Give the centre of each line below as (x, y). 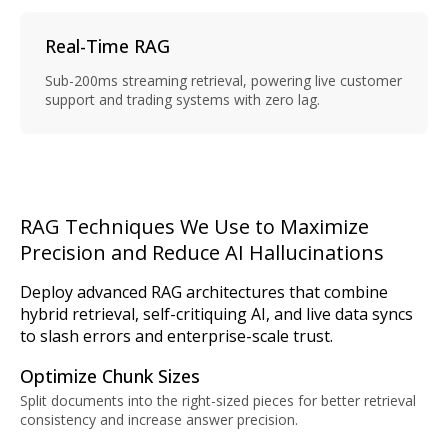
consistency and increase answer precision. (159, 420)
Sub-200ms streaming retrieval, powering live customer (223, 81)
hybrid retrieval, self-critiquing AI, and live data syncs (216, 314)
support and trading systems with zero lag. (182, 100)
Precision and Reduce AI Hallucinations (202, 253)
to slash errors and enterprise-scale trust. (176, 336)
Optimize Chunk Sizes (110, 376)
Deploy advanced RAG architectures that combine (204, 292)
